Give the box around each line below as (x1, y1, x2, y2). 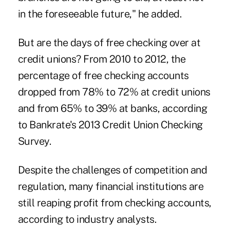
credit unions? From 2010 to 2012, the (17, 52, 186, 65)
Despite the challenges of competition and (17, 163, 207, 176)
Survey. (17, 135, 51, 147)
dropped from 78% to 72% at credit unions (17, 85, 210, 98)
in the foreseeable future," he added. (17, 7, 182, 20)
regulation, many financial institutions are (17, 180, 204, 193)
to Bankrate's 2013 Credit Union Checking (17, 118, 203, 131)
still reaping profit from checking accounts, (17, 196, 212, 209)
